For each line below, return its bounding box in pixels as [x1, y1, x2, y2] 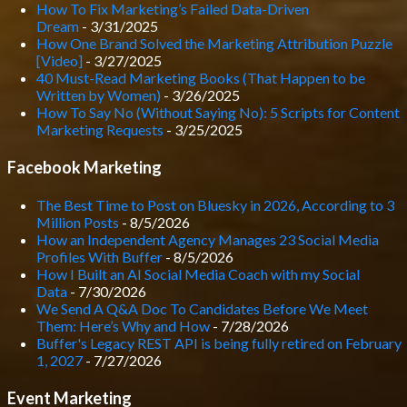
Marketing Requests [36, 121, 164, 138]
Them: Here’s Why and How [36, 317, 210, 334]
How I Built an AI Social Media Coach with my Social [36, 265, 360, 283]
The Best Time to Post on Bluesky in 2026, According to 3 [36, 196, 394, 213]
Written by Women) [36, 86, 161, 104]
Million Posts [36, 213, 119, 231]
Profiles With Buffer [36, 248, 163, 265]
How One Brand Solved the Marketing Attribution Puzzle [36, 35, 392, 52]
